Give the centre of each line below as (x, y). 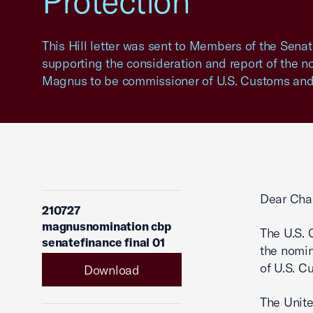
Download (112, 270)
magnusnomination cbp (107, 226)
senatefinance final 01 (103, 242)
